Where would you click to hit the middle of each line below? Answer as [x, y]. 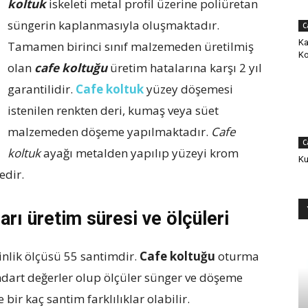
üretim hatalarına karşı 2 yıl [185, 68]
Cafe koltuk [110, 89]
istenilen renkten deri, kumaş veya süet [113, 110]
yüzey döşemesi [188, 89]
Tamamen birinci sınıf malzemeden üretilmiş [131, 46]
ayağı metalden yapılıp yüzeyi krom [140, 153]
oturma [237, 256]
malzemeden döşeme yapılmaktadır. [109, 132]
